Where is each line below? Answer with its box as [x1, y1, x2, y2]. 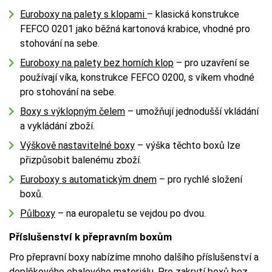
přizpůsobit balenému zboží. [20, 154, 141, 166]
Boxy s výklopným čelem [20, 105, 125, 117]
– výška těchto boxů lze [135, 139, 240, 151]
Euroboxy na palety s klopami [20, 8, 147, 20]
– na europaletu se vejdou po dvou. [55, 207, 206, 219]
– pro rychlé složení [157, 173, 242, 185]
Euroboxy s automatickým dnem [20, 173, 157, 185]
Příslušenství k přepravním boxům [9, 230, 172, 243]
